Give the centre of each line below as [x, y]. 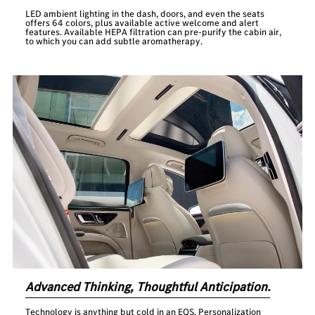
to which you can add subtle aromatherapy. [114, 41]
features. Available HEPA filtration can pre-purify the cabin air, [154, 32]
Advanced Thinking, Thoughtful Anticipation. [148, 287]
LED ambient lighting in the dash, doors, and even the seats [145, 14]
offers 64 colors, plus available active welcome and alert [142, 23]
